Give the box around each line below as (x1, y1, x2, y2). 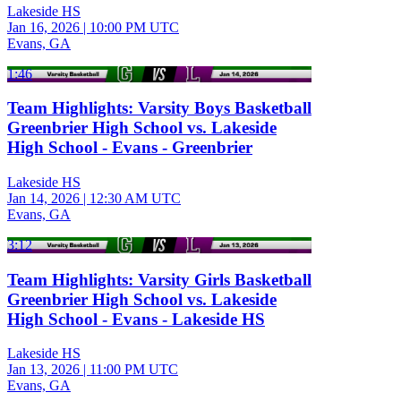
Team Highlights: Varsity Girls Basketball (7, 269, 311, 289)
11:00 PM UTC (90, 362, 178, 378)
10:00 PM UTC (90, 19, 179, 35)
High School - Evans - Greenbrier (7, 138, 252, 158)
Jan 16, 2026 (7, 19, 80, 35)
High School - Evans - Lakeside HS (7, 309, 265, 328)
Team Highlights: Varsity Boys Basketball (7, 98, 311, 118)
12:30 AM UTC (90, 190, 181, 206)
